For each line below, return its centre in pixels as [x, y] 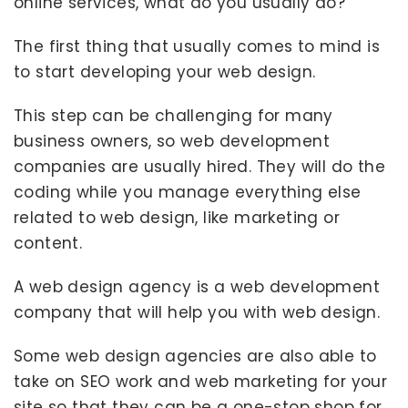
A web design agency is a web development [197, 287]
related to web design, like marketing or [177, 218]
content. [48, 243]
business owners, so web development [172, 141]
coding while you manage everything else [188, 192]
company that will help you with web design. [197, 312]
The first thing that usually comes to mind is [197, 46]
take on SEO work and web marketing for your [201, 382]
